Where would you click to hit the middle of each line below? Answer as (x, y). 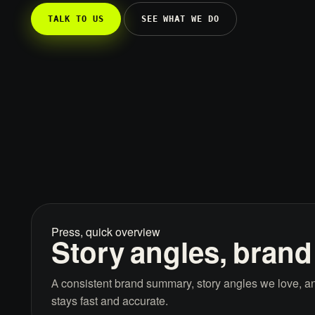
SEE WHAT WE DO (180, 19)
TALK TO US (76, 19)
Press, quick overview (106, 232)
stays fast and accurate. (110, 301)
